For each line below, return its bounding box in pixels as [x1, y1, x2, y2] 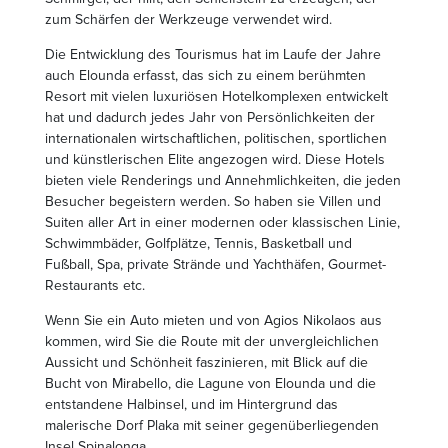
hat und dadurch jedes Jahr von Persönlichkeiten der [45, 108, 375, 126]
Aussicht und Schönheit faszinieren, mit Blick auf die [45, 353, 368, 371]
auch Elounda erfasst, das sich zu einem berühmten [45, 66, 366, 84]
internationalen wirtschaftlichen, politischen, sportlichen [45, 129, 387, 147]
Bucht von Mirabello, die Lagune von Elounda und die [45, 374, 376, 392]
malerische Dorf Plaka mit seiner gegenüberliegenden [45, 416, 379, 434]
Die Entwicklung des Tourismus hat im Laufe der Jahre [45, 45, 381, 63]
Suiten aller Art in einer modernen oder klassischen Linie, [45, 213, 400, 231]
